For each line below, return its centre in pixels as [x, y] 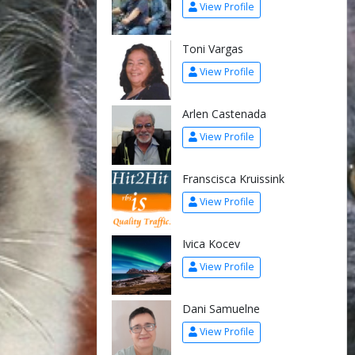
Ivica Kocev [211, 243]
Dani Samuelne [221, 308]
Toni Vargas [212, 48]
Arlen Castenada [224, 113]
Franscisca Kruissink [233, 178]
